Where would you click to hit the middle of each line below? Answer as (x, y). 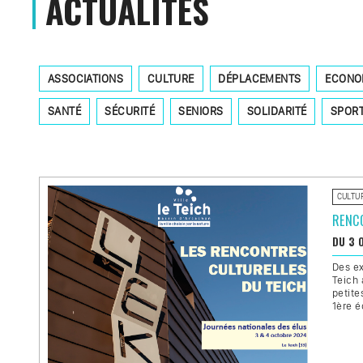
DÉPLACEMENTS (260, 78)
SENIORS (201, 111)
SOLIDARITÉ (277, 111)
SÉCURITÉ (130, 111)
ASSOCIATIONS (85, 78)
